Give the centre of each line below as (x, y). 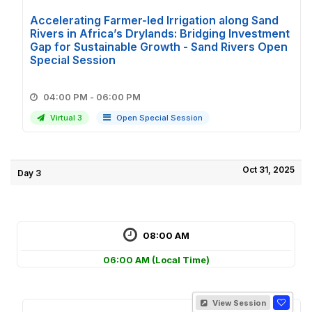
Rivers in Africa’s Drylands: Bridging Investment (160, 33)
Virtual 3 (65, 118)
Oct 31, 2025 (268, 170)
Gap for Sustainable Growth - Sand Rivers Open (159, 47)
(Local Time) (180, 260)
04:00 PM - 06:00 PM (118, 97)
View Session (238, 303)
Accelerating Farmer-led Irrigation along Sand (154, 20)
